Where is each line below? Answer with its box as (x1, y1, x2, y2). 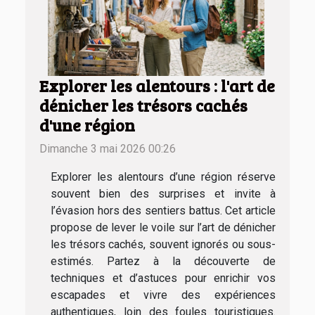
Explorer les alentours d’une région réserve (51, 170, 276, 184)
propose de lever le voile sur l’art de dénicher (51, 221, 276, 235)
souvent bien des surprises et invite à (51, 187, 276, 201)
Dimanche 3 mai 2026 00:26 (39, 142, 176, 156)
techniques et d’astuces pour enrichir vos (51, 271, 276, 285)
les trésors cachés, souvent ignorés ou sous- (51, 238, 276, 252)
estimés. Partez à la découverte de (51, 255, 276, 269)
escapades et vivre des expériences (51, 288, 276, 302)
